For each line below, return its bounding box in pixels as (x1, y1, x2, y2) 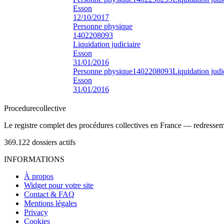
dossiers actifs (32, 137, 75, 146)
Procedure (4, 103, 36, 112)
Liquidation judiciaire (73, 39, 140, 48)
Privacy (24, 207, 48, 216)
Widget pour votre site (24, 180, 93, 189)
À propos (24, 171, 53, 180)
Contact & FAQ (24, 189, 74, 198)
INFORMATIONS (4, 154, 64, 163)
